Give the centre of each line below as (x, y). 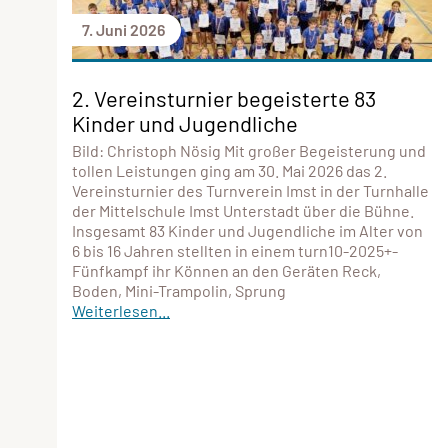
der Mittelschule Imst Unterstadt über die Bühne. (243, 210)
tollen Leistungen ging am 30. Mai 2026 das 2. (229, 170)
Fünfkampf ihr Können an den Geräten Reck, (226, 270)
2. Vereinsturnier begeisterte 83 (224, 97)
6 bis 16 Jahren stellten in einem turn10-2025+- (235, 250)
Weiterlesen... (121, 310)
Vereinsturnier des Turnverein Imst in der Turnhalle (250, 190)
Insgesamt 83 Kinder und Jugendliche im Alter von (247, 230)
